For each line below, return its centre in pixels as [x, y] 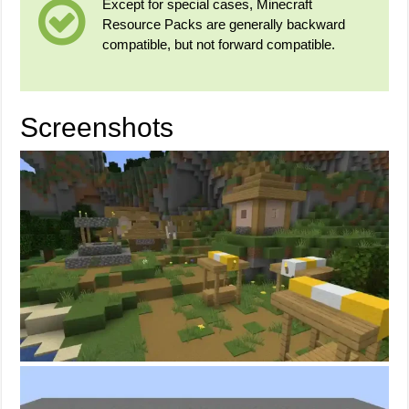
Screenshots [97, 127]
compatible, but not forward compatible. [219, 44]
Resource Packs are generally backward [224, 24]
